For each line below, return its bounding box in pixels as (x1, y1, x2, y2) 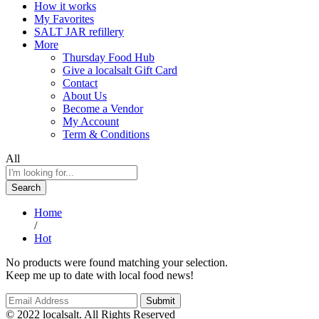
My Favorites (34, 12, 94, 25)
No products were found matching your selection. (6, 256, 228, 268)
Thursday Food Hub (63, 51, 155, 63)
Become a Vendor (63, 102, 143, 115)
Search (11, 182, 41, 193)
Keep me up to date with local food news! (6, 268, 194, 281)
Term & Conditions (63, 127, 150, 140)
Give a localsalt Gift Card (63, 63, 177, 76)
